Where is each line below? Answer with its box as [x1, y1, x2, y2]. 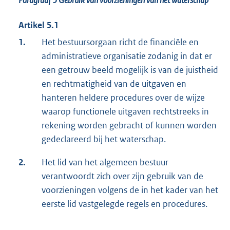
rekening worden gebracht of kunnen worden [42, 120, 217, 131]
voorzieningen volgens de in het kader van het [42, 184, 218, 196]
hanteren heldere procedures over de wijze [42, 92, 205, 104]
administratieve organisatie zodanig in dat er [42, 50, 212, 62]
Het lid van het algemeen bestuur [42, 157, 168, 168]
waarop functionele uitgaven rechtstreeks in [42, 106, 209, 118]
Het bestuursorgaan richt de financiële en [42, 36, 199, 48]
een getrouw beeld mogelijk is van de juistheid [42, 64, 218, 76]
